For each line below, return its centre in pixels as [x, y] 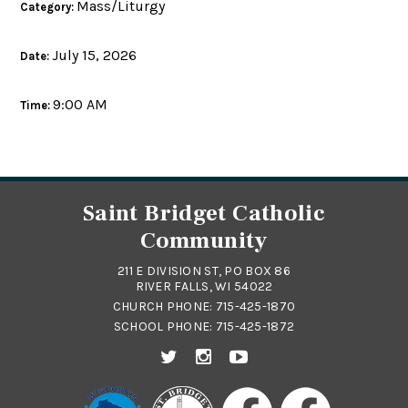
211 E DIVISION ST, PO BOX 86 [204, 271]
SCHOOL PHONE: [164, 327]
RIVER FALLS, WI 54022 [204, 287]
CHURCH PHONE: [164, 307]
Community [204, 241]
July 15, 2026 [95, 56]
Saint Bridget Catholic [204, 214]
